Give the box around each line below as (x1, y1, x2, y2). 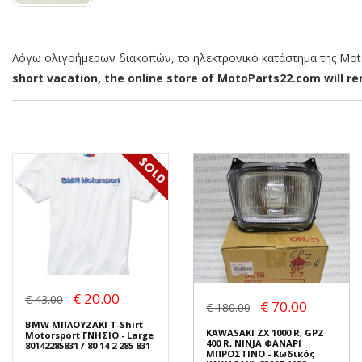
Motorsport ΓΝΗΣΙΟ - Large (25, 328, 154, 341)
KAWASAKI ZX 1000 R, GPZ (206, 326, 324, 339)
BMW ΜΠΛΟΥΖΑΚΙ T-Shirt (25, 318, 143, 330)
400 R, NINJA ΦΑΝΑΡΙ (206, 337, 301, 350)
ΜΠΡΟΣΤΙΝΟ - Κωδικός (206, 347, 315, 360)
